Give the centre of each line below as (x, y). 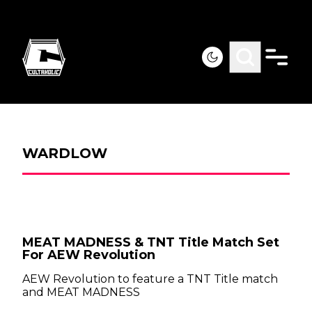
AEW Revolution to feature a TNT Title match (150, 279)
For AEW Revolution (89, 255)
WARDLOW (65, 153)
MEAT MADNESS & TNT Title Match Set (151, 242)
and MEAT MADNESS (81, 292)
